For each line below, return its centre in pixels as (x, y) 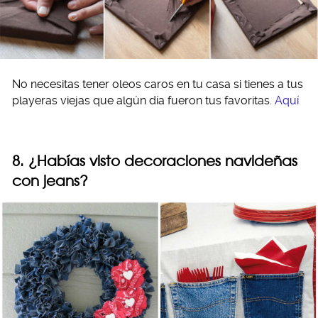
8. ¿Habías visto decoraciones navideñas (155, 160)
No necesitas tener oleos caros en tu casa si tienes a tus (158, 84)
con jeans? (50, 180)
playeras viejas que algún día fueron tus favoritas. (143, 100)
